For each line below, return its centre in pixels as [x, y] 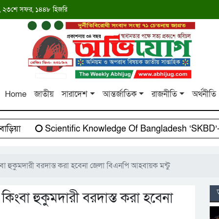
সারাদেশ [75, 94]
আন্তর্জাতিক [120, 94]
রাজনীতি [164, 94]
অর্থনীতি [204, 94]
